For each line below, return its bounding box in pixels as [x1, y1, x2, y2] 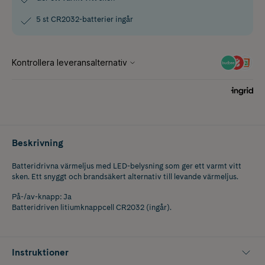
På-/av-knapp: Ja [12, 192, 72, 201]
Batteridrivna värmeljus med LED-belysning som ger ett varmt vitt [12, 161, 241, 170]
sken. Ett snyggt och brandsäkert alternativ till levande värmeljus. [12, 172, 238, 181]
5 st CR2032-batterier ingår [36, 14, 133, 24]
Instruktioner [12, 246, 69, 258]
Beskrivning [12, 137, 63, 148]
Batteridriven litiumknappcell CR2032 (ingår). [12, 202, 172, 212]
